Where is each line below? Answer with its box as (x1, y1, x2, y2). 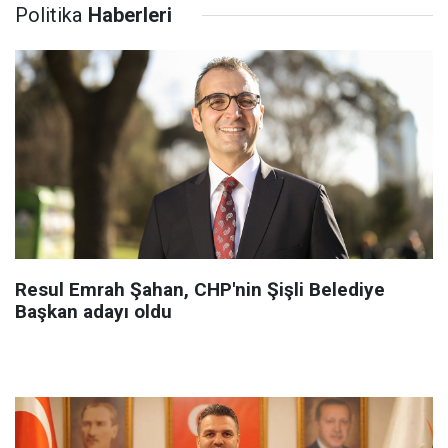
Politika (15, 3, 82, 27)
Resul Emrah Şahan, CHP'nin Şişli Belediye (15, 278, 385, 301)
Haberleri (88, 3, 172, 27)
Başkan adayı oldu (15, 300, 172, 323)
